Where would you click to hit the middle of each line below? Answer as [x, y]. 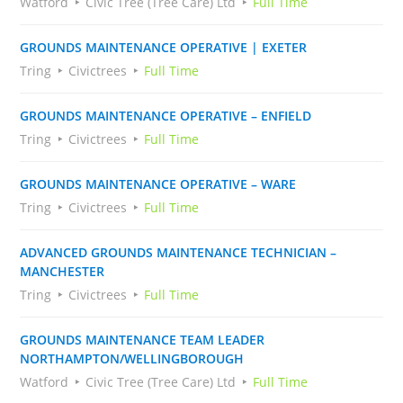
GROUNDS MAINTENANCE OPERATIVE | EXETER [164, 47]
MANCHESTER [63, 271]
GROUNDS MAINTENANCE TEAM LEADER [143, 340]
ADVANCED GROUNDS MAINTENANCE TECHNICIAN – [179, 252]
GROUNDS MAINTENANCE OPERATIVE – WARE [158, 184]
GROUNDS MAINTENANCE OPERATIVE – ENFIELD [166, 116]
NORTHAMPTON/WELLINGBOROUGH [132, 358]
